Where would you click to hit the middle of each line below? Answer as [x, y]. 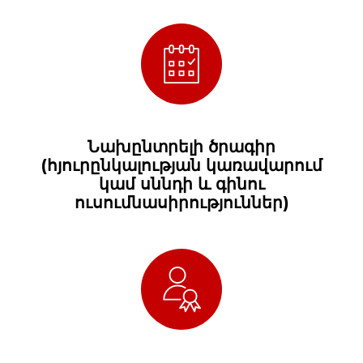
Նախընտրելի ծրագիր [181, 146]
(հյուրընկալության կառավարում [181, 165]
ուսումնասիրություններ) [181, 202]
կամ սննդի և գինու [181, 184]
